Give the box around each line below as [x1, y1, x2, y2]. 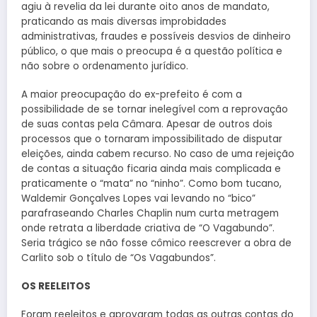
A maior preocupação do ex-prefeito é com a [21, 87, 242, 101]
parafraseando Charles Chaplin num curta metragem [21, 206, 279, 220]
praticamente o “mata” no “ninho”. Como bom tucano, [21, 176, 282, 190]
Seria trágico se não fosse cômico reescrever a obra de [21, 236, 292, 250]
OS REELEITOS [21, 279, 91, 293]
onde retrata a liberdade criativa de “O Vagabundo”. [21, 221, 275, 235]
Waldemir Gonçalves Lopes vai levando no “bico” [21, 191, 255, 205]
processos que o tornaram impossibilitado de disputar [21, 132, 282, 146]
